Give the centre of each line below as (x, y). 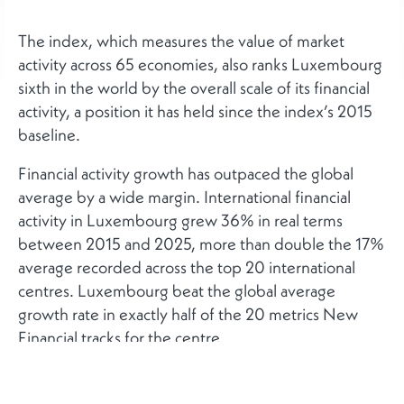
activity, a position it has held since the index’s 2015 (195, 110)
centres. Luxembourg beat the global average (177, 290)
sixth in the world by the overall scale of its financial (194, 87)
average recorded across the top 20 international (187, 266)
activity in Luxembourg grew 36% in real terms (180, 220)
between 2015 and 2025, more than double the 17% (201, 243)
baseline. (49, 134)
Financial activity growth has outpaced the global (186, 173)
